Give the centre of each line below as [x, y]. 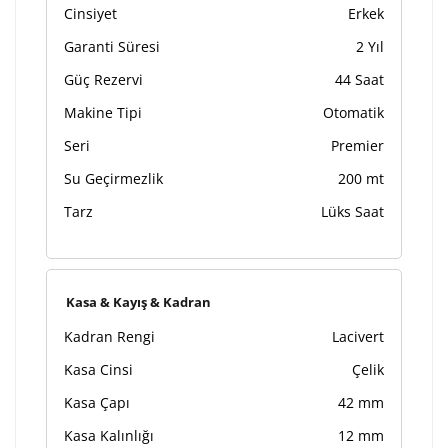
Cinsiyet [90, 14]
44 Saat [359, 80]
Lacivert [358, 337]
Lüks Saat [352, 212]
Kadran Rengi [109, 337]
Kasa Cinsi [98, 370]
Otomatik [353, 113]
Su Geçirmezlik [113, 179]
